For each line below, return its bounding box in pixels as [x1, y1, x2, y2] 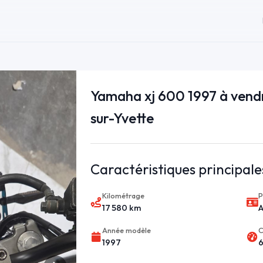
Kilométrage [102, 191, 144, 201]
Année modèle [102, 225, 151, 235]
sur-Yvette [90, 109, 154, 127]
